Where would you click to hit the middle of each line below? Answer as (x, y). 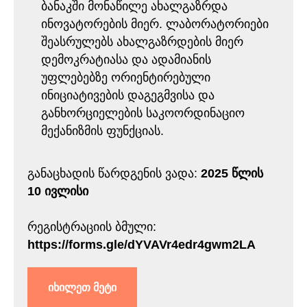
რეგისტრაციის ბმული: (92, 227)
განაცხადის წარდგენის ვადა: (114, 173)
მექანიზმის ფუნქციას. (102, 131)
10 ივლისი (58, 191)
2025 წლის (232, 173)
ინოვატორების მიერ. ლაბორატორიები (155, 24)
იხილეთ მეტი (82, 287)
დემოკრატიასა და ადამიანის (126, 60)
